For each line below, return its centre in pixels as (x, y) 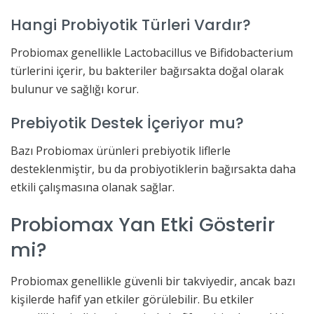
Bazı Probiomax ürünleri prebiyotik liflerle (121, 151)
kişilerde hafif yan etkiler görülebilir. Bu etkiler (132, 300)
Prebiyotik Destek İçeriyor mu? (127, 123)
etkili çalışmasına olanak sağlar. (93, 187)
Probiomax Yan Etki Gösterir (143, 224)
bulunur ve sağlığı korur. (75, 89)
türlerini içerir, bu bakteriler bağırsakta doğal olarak (147, 70)
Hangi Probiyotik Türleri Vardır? (131, 25)
